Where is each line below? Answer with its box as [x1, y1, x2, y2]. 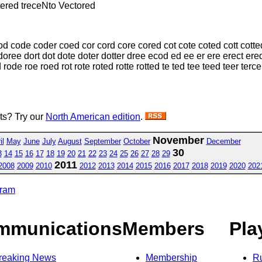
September [84, 136, 121, 146]
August [57, 136, 82, 146]
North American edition [46, 111, 140, 122]
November [152, 134, 204, 146]
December [206, 136, 241, 146]
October [123, 136, 150, 146]
